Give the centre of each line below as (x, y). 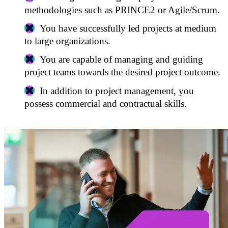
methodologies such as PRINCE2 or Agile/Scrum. (122, 10)
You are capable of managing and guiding (121, 60)
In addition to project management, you (117, 91)
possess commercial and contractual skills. (106, 103)
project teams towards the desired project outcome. (122, 72)
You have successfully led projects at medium (128, 28)
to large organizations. (67, 41)
